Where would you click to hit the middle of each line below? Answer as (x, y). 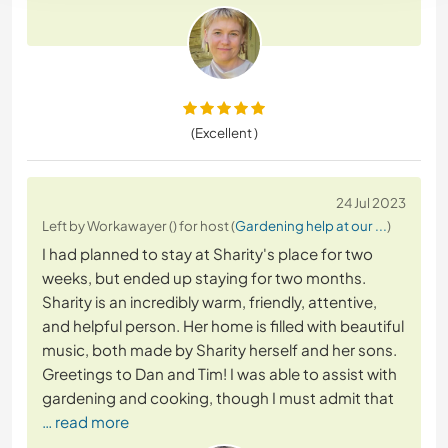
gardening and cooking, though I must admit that (218, 398)
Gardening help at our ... (311, 226)
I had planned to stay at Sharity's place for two (207, 254)
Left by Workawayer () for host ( (138, 226)
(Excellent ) (224, 133)
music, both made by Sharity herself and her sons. (219, 350)
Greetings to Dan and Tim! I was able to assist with (219, 374)
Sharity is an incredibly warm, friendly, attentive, (209, 302)
